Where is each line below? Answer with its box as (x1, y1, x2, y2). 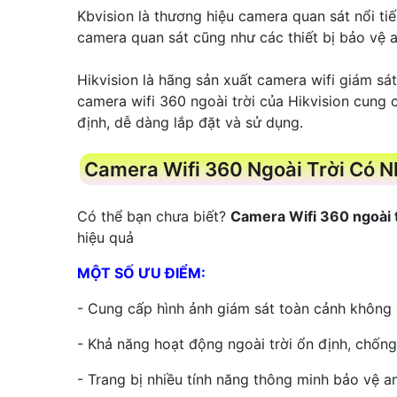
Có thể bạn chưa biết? (77, 206, 230, 225)
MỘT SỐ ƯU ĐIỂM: (77, 263, 206, 282)
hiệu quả (77, 228, 138, 246)
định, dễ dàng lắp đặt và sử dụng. (77, 113, 303, 131)
